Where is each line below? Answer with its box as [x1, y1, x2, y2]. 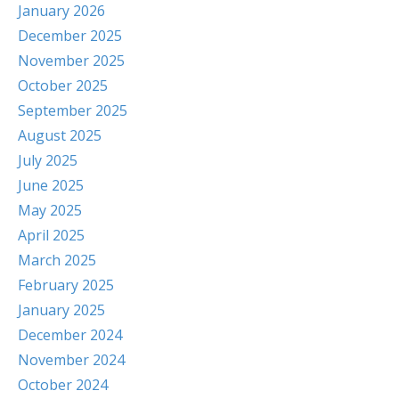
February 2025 [18, 275, 114, 295]
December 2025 [18, 26, 122, 45]
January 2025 [18, 300, 105, 320]
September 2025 [18, 101, 127, 120]
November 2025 [18, 51, 125, 70]
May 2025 [18, 200, 82, 220]
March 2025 [18, 250, 96, 270]
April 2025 [18, 225, 85, 245]
